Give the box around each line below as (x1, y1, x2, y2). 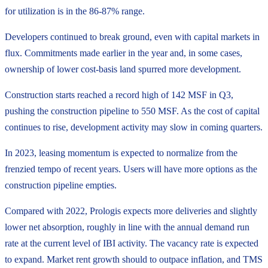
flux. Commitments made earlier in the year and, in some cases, (5, 47, 242, 58)
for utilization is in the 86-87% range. (5, 5, 145, 16)
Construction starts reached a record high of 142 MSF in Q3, (5, 89, 233, 100)
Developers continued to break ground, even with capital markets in (5, 31, 260, 42)
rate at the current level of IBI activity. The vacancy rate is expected (5, 237, 258, 248)
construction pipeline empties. (5, 179, 117, 190)
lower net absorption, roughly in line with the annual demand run (5, 221, 249, 232)
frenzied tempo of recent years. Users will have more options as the (5, 163, 257, 174)
